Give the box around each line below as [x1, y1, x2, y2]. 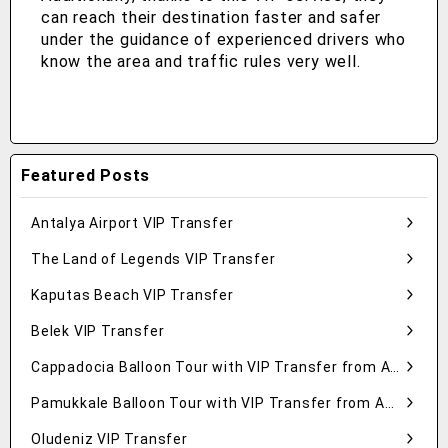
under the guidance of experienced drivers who [41, 30, 406, 50]
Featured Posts [21, 166, 151, 186]
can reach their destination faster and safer [41, 8, 382, 28]
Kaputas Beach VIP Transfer [31, 287, 234, 304]
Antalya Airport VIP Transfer [31, 215, 234, 232]
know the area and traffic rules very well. [41, 52, 361, 72]
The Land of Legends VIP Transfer [31, 251, 276, 268]
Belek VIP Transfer [31, 323, 165, 340]
